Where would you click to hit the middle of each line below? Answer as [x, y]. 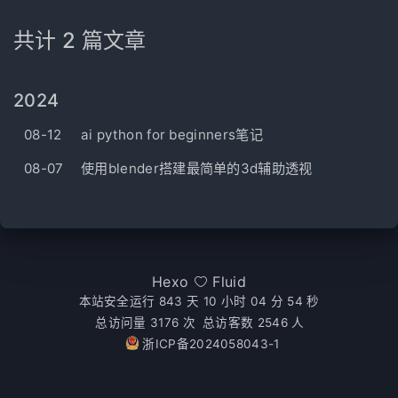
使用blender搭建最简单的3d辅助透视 [197, 168]
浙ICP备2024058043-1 [211, 344]
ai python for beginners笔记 [172, 135]
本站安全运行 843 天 [139, 301]
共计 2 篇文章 [80, 40]
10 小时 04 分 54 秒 [261, 301]
